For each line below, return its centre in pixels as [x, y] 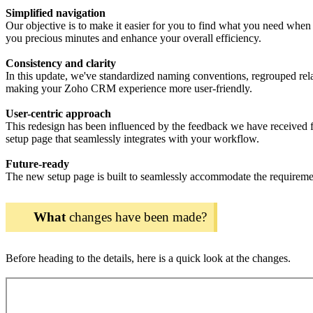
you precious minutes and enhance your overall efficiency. [133, 38]
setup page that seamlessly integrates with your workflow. [132, 138]
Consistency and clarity [61, 63]
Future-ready [37, 163]
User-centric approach [58, 113]
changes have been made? [136, 217]
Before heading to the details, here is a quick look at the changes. [148, 259]
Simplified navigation [56, 13]
